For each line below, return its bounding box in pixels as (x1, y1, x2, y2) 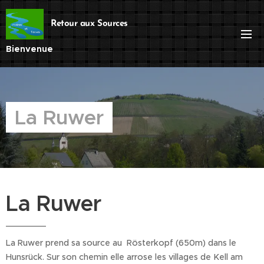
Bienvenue (6, 43, 53, 54)
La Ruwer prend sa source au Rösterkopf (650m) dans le (6, 237, 236, 248)
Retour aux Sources (51, 19, 128, 28)
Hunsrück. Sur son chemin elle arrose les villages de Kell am (6, 252, 243, 262)
